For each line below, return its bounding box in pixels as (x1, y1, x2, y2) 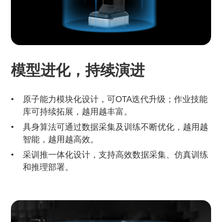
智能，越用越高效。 (23, 134, 99, 145)
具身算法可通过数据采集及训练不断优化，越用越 (23, 122, 209, 132)
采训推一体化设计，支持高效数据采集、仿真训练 (23, 150, 209, 160)
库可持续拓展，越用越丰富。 (23, 107, 133, 117)
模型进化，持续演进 (11, 62, 145, 79)
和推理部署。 (23, 162, 74, 172)
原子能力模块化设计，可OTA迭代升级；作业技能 (23, 94, 208, 105)
